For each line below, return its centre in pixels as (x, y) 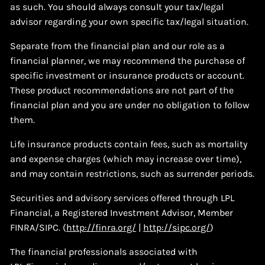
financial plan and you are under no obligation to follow (130, 105)
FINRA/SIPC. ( (38, 227)
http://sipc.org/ (177, 227)
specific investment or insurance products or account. (127, 75)
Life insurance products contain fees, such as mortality (129, 144)
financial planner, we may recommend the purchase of (128, 60)
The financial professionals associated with (104, 251)
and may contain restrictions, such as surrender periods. (132, 173)
